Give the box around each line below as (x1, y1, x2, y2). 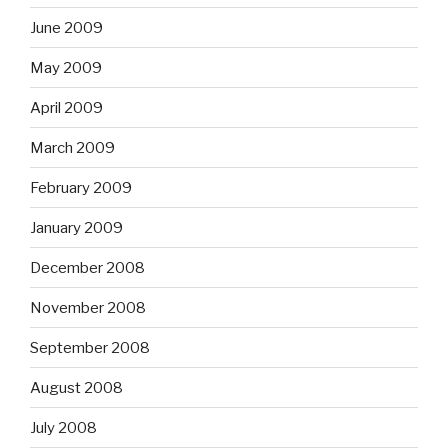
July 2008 (30, 418, 97, 437)
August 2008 (30, 378, 123, 397)
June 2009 (30, 18, 103, 37)
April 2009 (30, 98, 103, 117)
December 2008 (30, 258, 145, 277)
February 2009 (30, 178, 132, 197)
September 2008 (30, 338, 150, 357)
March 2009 (30, 138, 115, 157)
